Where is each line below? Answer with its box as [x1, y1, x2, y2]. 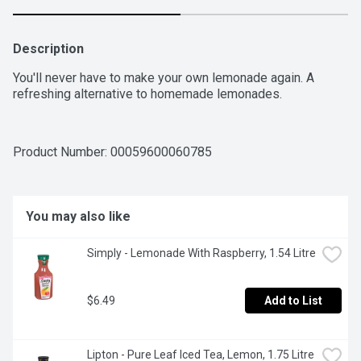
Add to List [264, 294, 322, 308]
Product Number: [13, 144, 110, 160]
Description [13, 41, 84, 57]
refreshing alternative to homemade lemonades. [13, 86, 282, 102]
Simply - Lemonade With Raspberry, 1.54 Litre [87, 247, 316, 260]
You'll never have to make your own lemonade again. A [13, 70, 314, 86]
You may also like [26, 209, 131, 225]
